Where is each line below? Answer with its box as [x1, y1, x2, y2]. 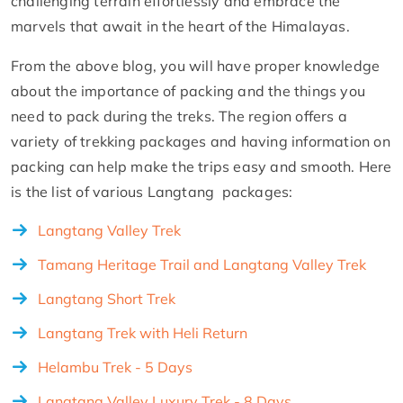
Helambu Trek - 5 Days [38, 357, 193, 376]
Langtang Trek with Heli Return [38, 323, 247, 342]
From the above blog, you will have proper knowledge [11, 56, 381, 75]
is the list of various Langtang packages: [11, 182, 293, 201]
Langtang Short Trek [38, 289, 175, 308]
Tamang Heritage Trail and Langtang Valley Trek [38, 255, 366, 273]
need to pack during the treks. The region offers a [11, 106, 348, 125]
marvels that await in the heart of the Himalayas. [11, 16, 350, 35]
